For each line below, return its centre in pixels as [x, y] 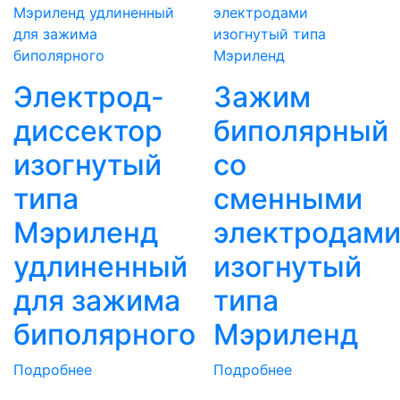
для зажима [97, 300]
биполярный [301, 130]
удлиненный [100, 266]
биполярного [104, 334]
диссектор [88, 130]
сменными [288, 198]
